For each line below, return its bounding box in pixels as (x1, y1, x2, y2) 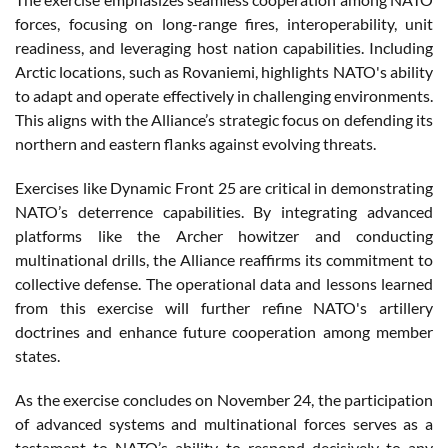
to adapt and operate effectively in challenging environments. (15, 85, 433, 105)
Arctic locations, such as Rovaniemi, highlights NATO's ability (15, 61, 433, 81)
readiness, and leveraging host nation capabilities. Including (15, 37, 433, 57)
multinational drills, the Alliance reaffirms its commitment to (15, 249, 433, 269)
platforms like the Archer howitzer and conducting (15, 225, 433, 245)
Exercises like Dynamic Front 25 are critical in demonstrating (15, 177, 433, 197)
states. (15, 345, 63, 365)
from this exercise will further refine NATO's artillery (15, 297, 433, 317)
